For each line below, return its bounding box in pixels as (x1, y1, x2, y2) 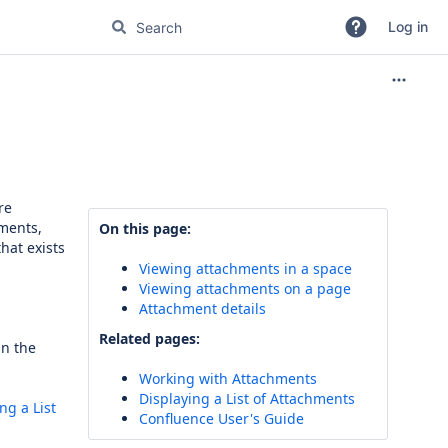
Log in (388, 18, 428, 35)
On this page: (99, 219, 191, 238)
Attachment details (139, 299, 266, 318)
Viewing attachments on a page (139, 279, 351, 298)
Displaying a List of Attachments (139, 389, 355, 408)
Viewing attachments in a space (139, 259, 352, 278)
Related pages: (99, 329, 200, 348)
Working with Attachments (139, 369, 317, 388)
